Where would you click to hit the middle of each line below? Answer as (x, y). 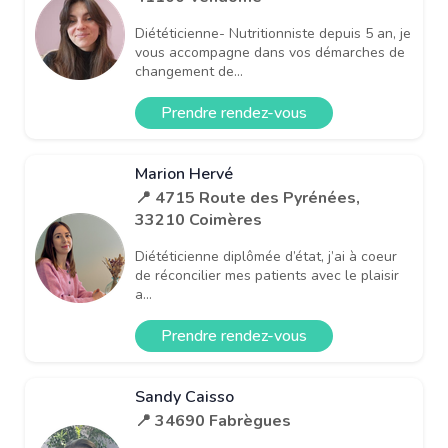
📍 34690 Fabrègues (213, 420)
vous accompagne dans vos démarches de (270, 52)
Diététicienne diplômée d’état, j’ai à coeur (266, 256)
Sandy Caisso (184, 396)
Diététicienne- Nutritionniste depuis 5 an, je (273, 33)
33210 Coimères (198, 219)
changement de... (189, 71)
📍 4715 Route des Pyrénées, (247, 197)
